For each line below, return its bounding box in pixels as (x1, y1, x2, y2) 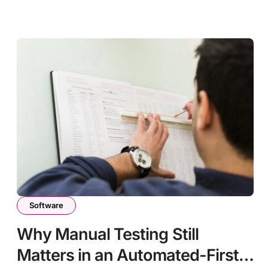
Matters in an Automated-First (17, 245, 239, 265)
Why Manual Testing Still (17, 224, 199, 244)
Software (29, 200, 63, 210)
